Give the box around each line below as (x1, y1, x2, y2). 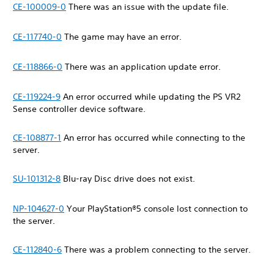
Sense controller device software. (13, 103, 148, 114)
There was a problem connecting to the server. (62, 244, 253, 255)
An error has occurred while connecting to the (61, 132, 245, 143)
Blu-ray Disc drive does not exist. (61, 173, 198, 184)
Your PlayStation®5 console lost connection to (64, 203, 248, 214)
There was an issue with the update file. (66, 1, 231, 12)
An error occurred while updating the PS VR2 (61, 91, 240, 102)
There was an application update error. (62, 61, 223, 72)
